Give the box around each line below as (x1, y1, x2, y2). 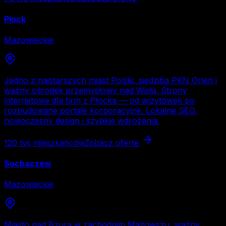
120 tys (4, 137, 31, 148)
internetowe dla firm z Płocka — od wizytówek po (4, 95, 195, 105)
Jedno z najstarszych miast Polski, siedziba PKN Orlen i (4, 75, 217, 85)
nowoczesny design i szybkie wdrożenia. (4, 115, 159, 126)
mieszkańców (31, 137, 84, 148)
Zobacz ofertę (84, 137, 141, 148)
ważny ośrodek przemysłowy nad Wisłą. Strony (4, 85, 187, 95)
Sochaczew (4, 158, 51, 169)
